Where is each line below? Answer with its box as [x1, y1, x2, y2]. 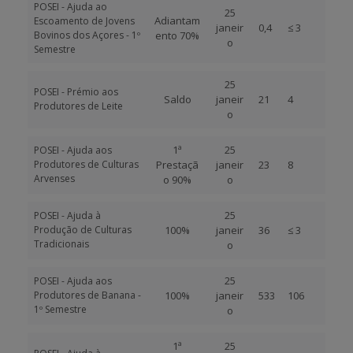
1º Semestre [34, 303, 87, 316]
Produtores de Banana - [34, 288, 141, 302]
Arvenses [34, 172, 75, 185]
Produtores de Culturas [34, 158, 139, 171]
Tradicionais [34, 237, 89, 251]
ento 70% [155, 28, 199, 43]
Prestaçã [156, 158, 199, 172]
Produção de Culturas [34, 223, 132, 236]
